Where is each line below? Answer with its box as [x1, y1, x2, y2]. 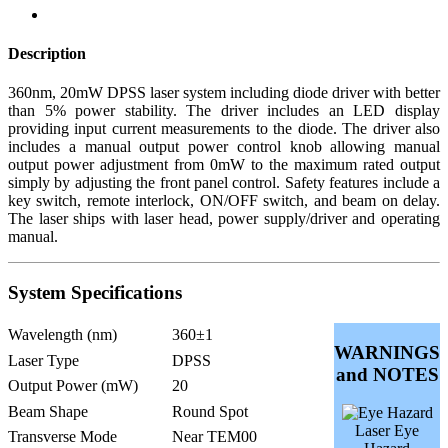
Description [8, 45, 86, 63]
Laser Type [8, 351, 79, 369]
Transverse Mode [8, 427, 117, 445]
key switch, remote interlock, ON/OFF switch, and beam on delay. [8, 192, 440, 210]
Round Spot [172, 402, 248, 420]
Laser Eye [355, 422, 419, 440]
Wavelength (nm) [8, 325, 117, 343]
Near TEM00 [172, 427, 257, 445]
